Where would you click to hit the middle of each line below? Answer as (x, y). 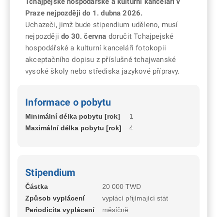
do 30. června (84, 37)
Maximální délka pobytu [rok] (73, 128)
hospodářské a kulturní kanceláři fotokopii (96, 48)
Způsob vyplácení (55, 198)
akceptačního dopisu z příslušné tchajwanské (101, 60)
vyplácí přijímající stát (135, 198)
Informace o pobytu (68, 102)
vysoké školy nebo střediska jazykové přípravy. (103, 71)
